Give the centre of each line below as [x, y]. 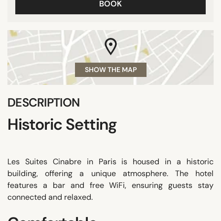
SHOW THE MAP [110, 69]
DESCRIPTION [44, 102]
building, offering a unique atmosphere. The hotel [110, 173]
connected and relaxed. [50, 197]
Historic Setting [62, 124]
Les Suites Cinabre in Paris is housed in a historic [110, 161]
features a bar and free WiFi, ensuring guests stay [110, 185]
